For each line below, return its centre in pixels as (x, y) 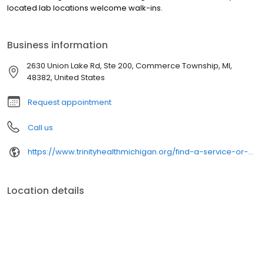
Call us (40, 127)
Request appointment (70, 102)
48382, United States (66, 77)
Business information (57, 45)
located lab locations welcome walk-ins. (85, 8)
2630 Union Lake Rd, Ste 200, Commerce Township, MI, (129, 65)
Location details (46, 190)
